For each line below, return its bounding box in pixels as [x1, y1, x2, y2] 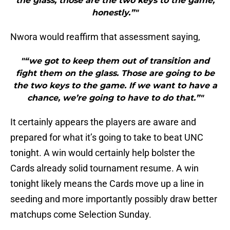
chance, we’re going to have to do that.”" [27, 93, 203, 103]
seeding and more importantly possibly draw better [10, 194, 217, 205]
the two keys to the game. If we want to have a [13, 81, 217, 91]
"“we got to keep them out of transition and [21, 56, 209, 66]
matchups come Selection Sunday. [10, 209, 151, 220]
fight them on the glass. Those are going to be [15, 68, 215, 79]
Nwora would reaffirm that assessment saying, [10, 31, 200, 43]
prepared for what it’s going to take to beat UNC [10, 132, 203, 143]
